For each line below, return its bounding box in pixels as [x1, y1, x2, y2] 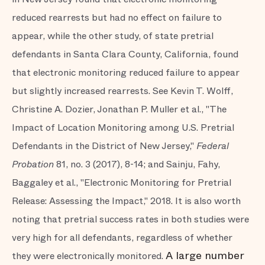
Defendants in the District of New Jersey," [12, 139, 196, 153]
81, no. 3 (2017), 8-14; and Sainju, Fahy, [56, 157, 220, 171]
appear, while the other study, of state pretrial [12, 29, 214, 43]
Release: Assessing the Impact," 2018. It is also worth [12, 194, 241, 208]
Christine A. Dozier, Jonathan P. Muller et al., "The [12, 102, 227, 116]
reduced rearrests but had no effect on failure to [12, 11, 222, 24]
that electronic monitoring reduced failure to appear [12, 66, 240, 79]
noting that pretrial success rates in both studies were [12, 212, 249, 226]
